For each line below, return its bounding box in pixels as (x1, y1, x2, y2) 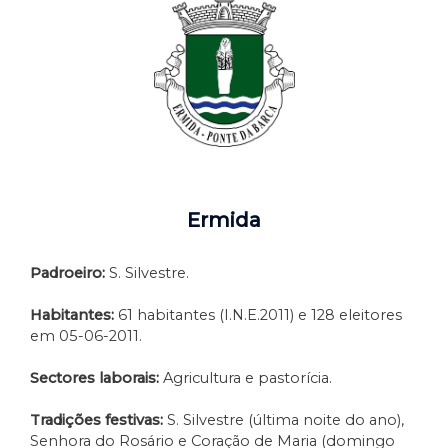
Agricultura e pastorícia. (159, 368, 332, 387)
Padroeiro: (30, 263, 105, 282)
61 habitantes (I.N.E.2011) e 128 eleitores (114, 305, 402, 324)
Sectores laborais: (30, 368, 159, 387)
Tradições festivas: (30, 410, 163, 429)
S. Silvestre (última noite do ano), (163, 410, 404, 429)
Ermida (187, 207, 261, 232)
